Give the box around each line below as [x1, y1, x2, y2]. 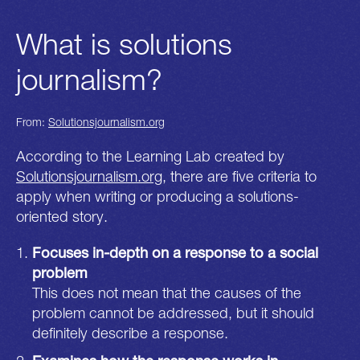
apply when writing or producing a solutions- [16, 186, 299, 205]
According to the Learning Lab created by [16, 146, 284, 165]
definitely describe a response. [32, 323, 229, 342]
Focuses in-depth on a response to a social [32, 243, 319, 261]
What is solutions [16, 25, 232, 61]
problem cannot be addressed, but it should [32, 303, 315, 321]
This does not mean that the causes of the [32, 283, 302, 301]
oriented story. [16, 207, 108, 225]
